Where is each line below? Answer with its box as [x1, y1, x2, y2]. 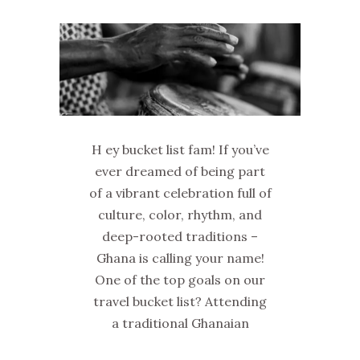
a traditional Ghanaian [111, 315, 249, 332]
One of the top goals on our [95, 272, 265, 288]
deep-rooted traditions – [102, 228, 258, 245]
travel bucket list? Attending [93, 293, 267, 310]
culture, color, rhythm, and [98, 207, 262, 223]
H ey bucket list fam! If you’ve [91, 141, 269, 158]
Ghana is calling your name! [96, 250, 264, 267]
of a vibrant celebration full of [88, 185, 272, 202]
